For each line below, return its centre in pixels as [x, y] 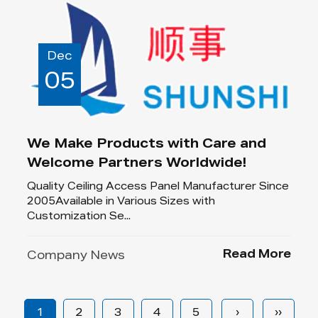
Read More [257, 256]
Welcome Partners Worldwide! [137, 164]
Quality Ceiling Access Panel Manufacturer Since [158, 188]
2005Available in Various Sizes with [121, 203]
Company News [76, 257]
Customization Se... [79, 218]
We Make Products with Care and [147, 145]
